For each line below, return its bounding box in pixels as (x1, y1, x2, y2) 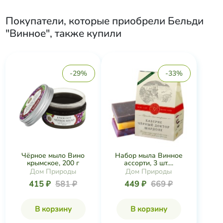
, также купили (49, 26, 121, 40)
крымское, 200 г (27, 158, 79, 168)
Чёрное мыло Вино (21, 151, 85, 160)
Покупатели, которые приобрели (5, 14, 168, 28)
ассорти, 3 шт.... (124, 158, 173, 168)
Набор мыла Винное (114, 151, 183, 160)
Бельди (167, 14, 204, 28)
